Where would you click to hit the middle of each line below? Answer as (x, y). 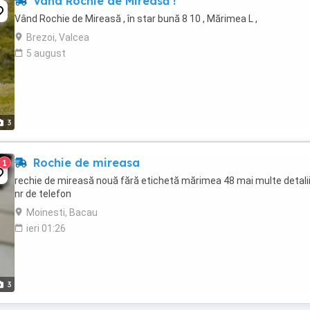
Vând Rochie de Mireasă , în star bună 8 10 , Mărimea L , (136, 19)
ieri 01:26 (46, 228)
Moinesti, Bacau (62, 212)
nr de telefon (43, 194)
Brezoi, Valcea (58, 37)
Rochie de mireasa (85, 163)
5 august (46, 53)
